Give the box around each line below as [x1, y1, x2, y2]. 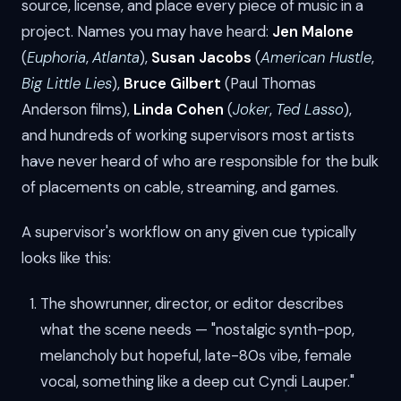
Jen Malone [272, 21, 354, 41]
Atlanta [92, 47, 140, 67]
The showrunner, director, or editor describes [39, 293, 344, 313]
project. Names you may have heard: [21, 21, 272, 41]
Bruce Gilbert [124, 73, 221, 93]
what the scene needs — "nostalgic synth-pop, [39, 319, 354, 339]
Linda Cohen [133, 98, 224, 119]
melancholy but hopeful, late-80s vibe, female [39, 345, 352, 365]
